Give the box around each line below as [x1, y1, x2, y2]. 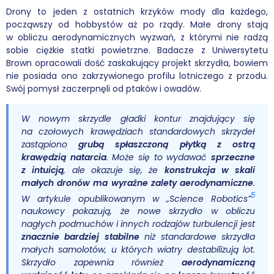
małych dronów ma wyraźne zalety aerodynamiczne [21, 176, 253, 189]
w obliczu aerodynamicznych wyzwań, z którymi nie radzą [6, 31, 268, 43]
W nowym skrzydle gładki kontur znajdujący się [21, 112, 255, 125]
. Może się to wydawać [106, 150, 212, 163]
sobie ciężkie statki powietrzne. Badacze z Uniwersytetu [6, 43, 268, 56]
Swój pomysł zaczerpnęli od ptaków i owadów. [6, 82, 201, 95]
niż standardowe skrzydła [139, 231, 256, 243]
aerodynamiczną [182, 256, 255, 269]
